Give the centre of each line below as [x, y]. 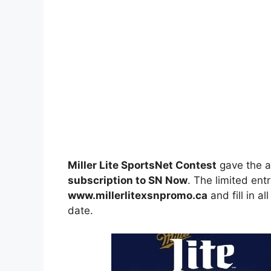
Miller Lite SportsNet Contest [142, 165]
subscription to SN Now [128, 180]
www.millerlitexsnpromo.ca [138, 195]
